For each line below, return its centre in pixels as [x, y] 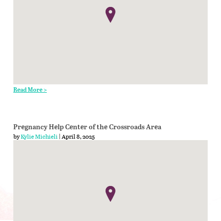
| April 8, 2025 [76, 136]
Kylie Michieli [39, 136]
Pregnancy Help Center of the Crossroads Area [87, 127]
